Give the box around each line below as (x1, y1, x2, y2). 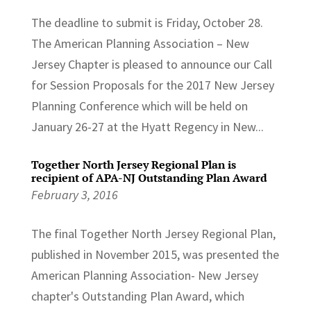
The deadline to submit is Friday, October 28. (31, 14, 263, 31)
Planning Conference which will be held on (31, 97, 248, 114)
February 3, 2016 (31, 186, 118, 203)
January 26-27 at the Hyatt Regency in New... (31, 118, 264, 135)
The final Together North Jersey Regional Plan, (31, 225, 276, 242)
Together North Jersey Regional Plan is (31, 156, 236, 172)
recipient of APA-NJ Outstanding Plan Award (31, 169, 267, 185)
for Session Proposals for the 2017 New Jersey (31, 76, 274, 93)
